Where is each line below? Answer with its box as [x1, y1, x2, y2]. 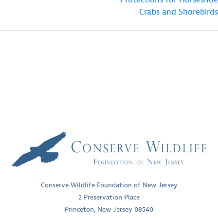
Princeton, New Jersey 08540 [65, 205, 153, 214]
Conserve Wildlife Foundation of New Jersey [40, 181, 178, 190]
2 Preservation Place [78, 193, 140, 202]
